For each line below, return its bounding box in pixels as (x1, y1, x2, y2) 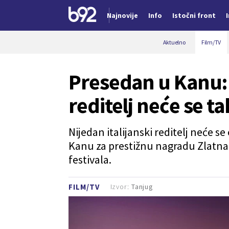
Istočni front (172, 11, 216, 20)
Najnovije (107, 11, 138, 20)
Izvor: (110, 181, 131, 191)
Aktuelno (163, 38, 186, 46)
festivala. (68, 152, 111, 167)
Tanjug (131, 181, 154, 191)
